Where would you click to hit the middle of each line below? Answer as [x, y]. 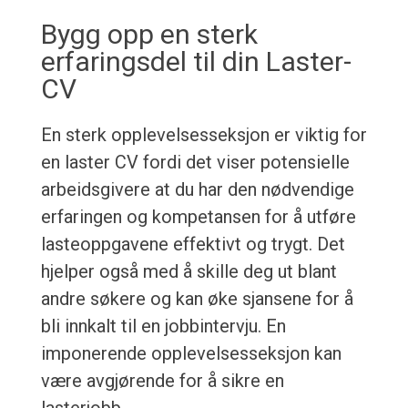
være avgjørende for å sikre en [162, 381]
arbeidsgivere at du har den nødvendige [197, 190]
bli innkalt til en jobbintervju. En [163, 326]
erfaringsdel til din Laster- [196, 62]
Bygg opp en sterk [149, 35]
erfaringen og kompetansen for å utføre [198, 217]
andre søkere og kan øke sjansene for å [197, 299]
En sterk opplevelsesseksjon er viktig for [204, 135]
